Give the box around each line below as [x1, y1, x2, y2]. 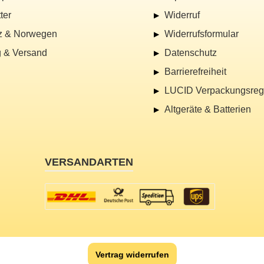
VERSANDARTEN [45, 156, 133, 169]
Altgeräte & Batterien [164, 104, 251, 115]
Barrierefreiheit [164, 67, 226, 77]
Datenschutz [164, 48, 217, 58]
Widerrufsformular [164, 29, 239, 39]
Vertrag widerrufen [95, 250, 169, 260]
